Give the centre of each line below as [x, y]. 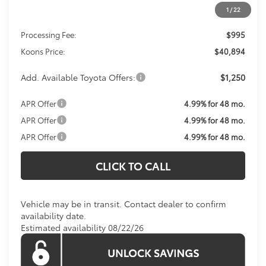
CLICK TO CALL [133, 165]
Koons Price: [43, 51]
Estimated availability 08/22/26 [83, 227]
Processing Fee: [49, 34]
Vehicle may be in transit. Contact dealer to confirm [124, 203]
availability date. [54, 215]
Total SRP [38, 18]
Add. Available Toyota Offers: [78, 77]
